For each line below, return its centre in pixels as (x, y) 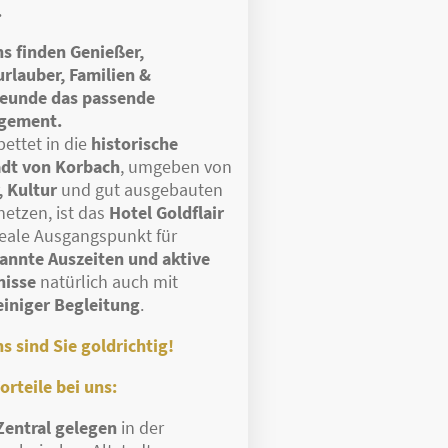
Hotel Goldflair (166, 213)
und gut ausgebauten (139, 190)
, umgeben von (175, 167)
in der (140, 428)
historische (134, 144)
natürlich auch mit (106, 282)
